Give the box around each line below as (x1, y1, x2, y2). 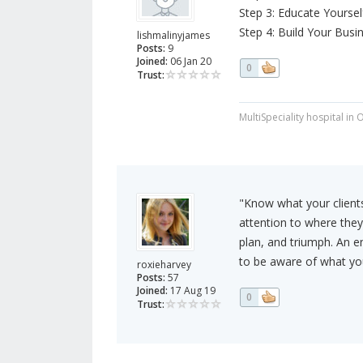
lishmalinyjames (137, 28, 210, 43)
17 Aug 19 (168, 284, 216, 298)
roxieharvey (137, 258, 191, 272)
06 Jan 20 (168, 54, 211, 69)
